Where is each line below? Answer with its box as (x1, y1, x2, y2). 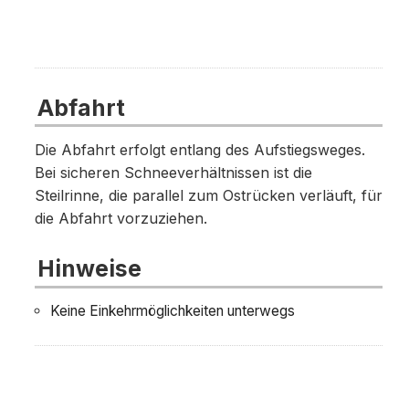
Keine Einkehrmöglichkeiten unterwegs (49, 301, 295, 320)
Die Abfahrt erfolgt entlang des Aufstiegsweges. (34, 141, 365, 159)
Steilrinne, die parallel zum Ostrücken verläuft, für (34, 186, 383, 204)
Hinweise (37, 255, 142, 283)
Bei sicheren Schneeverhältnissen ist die (34, 163, 312, 182)
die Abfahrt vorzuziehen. (34, 209, 207, 227)
